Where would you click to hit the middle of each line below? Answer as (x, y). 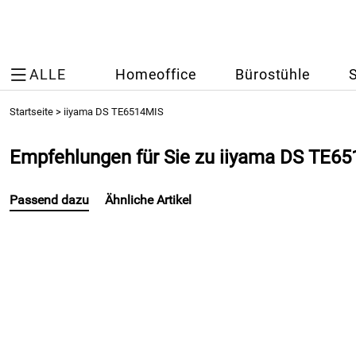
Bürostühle (273, 75)
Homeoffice (156, 75)
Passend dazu (49, 200)
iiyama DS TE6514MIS (114, 112)
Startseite (31, 112)
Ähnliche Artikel (148, 200)
